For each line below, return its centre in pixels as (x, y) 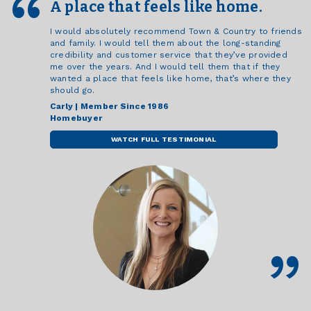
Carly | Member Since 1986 (109, 107)
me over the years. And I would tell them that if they (165, 67)
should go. (74, 91)
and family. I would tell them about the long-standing (166, 43)
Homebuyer (76, 118)
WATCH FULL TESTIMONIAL (164, 140)
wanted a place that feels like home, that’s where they (170, 79)
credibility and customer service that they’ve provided (169, 55)
